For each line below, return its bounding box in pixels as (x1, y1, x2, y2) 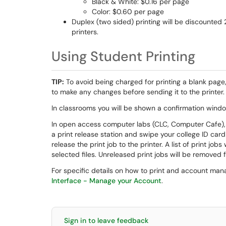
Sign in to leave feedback (64, 216, 148, 225)
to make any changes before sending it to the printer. (51, 87, 224, 96)
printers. (72, 27, 98, 36)
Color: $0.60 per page (92, 7, 164, 16)
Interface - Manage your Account (51, 176, 161, 185)
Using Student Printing (51, 47, 195, 65)
